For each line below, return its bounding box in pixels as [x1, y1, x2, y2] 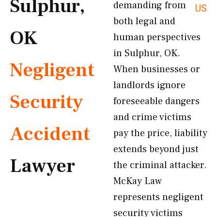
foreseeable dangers [113, 95, 200, 108]
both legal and [113, 15, 175, 28]
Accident [10, 122, 90, 146]
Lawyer [10, 154, 75, 178]
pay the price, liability [113, 127, 207, 139]
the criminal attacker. [113, 159, 207, 171]
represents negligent [113, 191, 203, 203]
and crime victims [113, 111, 191, 124]
